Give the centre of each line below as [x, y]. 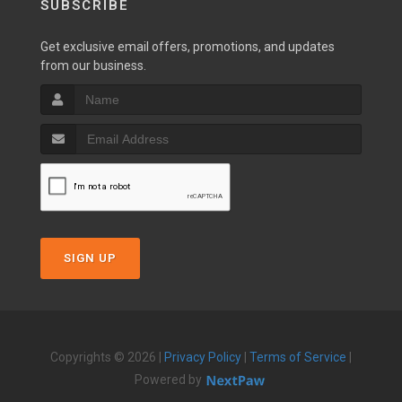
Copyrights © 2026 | [107, 357]
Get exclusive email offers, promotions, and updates [188, 47]
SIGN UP [90, 258]
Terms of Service [298, 357]
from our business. [93, 66]
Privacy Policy [203, 357]
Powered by [170, 380]
